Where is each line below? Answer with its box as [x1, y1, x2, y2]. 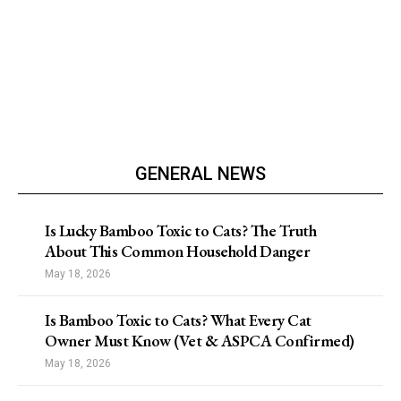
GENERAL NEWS [135, 163, 266, 185]
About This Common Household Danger [45, 241, 310, 262]
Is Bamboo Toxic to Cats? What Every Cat [45, 310, 311, 331]
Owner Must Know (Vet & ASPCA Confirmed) [45, 330, 354, 352]
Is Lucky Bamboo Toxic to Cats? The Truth [45, 220, 316, 242]
